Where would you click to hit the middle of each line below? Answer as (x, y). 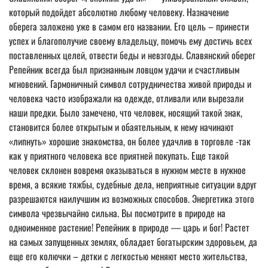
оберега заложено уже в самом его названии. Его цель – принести (129, 26)
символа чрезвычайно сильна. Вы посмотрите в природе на (117, 213)
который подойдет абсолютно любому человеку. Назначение (119, 12)
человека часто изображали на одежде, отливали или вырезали (126, 98)
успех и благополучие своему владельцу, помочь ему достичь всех (130, 40)
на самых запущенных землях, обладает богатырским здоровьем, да (133, 241)
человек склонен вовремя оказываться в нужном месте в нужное (127, 170)
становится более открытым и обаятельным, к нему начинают (121, 127)
